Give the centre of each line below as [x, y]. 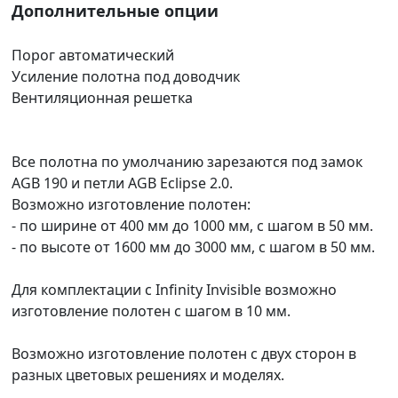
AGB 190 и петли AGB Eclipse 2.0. [122, 183]
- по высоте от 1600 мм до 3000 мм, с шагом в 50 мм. [193, 247]
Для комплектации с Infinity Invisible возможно [174, 289]
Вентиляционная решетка [102, 97]
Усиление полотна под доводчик [126, 76]
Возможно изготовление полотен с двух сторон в [184, 353]
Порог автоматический [93, 55]
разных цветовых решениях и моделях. [150, 374]
